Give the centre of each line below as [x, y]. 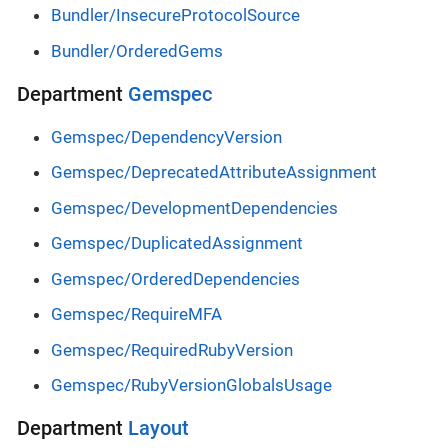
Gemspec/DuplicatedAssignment [177, 243]
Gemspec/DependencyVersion [166, 136]
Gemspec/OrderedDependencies [175, 278]
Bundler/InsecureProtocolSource [175, 15]
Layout [158, 429]
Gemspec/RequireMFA [136, 314]
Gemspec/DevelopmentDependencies [194, 207]
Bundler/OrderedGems [137, 50]
